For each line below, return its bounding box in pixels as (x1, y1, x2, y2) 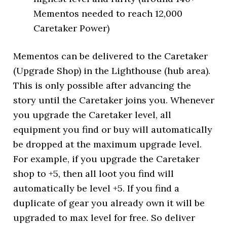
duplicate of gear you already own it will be (13, 197, 205, 209)
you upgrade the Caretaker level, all (13, 109, 172, 121)
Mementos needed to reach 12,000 (33, 8, 183, 19)
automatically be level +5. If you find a (13, 182, 180, 194)
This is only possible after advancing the (13, 80, 192, 91)
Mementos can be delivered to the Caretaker (13, 50, 208, 62)
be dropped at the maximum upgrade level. (13, 138, 202, 150)
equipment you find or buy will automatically (13, 124, 213, 135)
